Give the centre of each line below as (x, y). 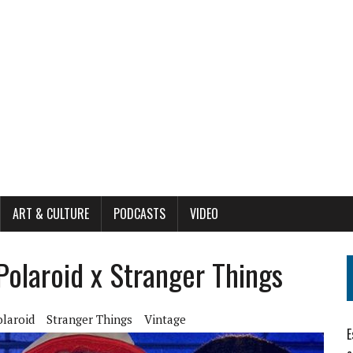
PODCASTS (139, 214)
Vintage (165, 319)
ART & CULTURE (51, 214)
